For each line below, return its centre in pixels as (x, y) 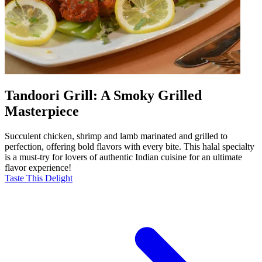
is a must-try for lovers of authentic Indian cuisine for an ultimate (123, 157)
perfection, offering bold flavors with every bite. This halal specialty (130, 147)
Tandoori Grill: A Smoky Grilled (103, 96)
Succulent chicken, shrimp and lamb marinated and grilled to (116, 136)
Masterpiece (42, 111)
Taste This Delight (39, 178)
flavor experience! (38, 168)
